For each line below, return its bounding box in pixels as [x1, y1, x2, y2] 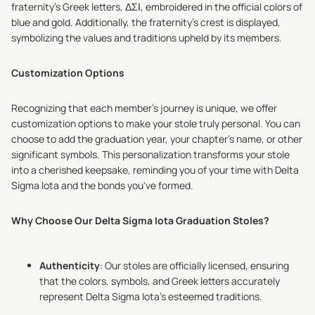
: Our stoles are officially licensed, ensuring [100, 259, 289, 272]
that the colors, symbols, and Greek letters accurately [39, 274, 280, 288]
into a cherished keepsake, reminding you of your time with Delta [11, 163, 299, 176]
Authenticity [39, 259, 100, 272]
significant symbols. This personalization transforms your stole [11, 148, 290, 161]
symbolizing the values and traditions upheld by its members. [11, 31, 282, 44]
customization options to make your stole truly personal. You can [11, 117, 300, 130]
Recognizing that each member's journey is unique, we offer [11, 101, 277, 115]
